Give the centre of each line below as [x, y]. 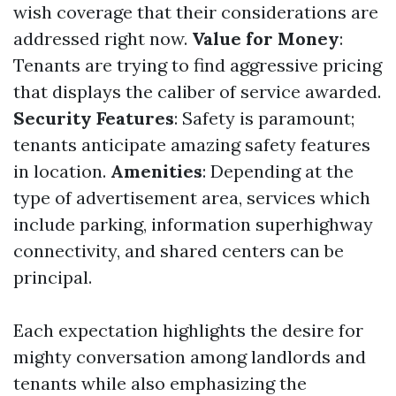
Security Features [94, 118]
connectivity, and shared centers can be [179, 251]
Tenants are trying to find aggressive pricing [198, 65]
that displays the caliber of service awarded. [197, 91]
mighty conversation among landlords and [190, 357]
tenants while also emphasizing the [160, 383]
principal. [53, 277]
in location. [62, 171]
